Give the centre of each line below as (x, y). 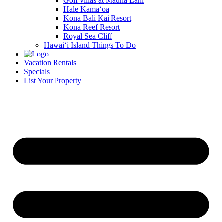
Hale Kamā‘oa (86, 9)
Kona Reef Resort (92, 27)
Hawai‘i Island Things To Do (90, 45)
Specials (37, 72)
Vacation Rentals (50, 63)
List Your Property (53, 81)
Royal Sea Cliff (88, 36)
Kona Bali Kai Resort (97, 18)
